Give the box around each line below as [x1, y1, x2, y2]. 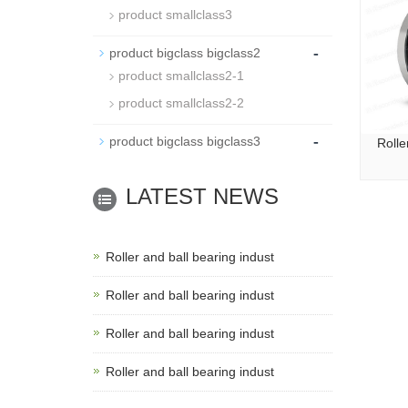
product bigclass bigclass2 [109, 46, 260, 60]
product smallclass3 [118, 7, 232, 22]
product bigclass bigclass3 [109, 134, 260, 148]
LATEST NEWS [126, 184, 279, 209]
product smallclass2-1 [118, 68, 244, 83]
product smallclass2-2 [118, 96, 244, 110]
